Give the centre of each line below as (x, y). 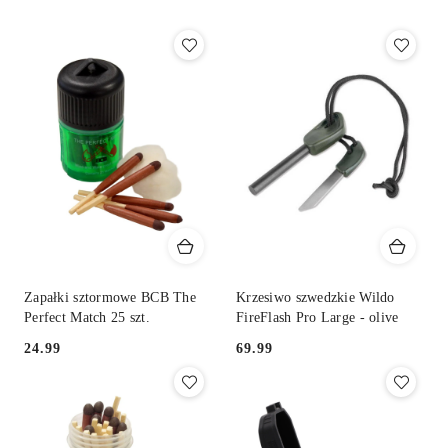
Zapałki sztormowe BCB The (110, 298)
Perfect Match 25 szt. (87, 318)
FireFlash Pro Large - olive (317, 318)
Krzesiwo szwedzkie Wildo (315, 298)
